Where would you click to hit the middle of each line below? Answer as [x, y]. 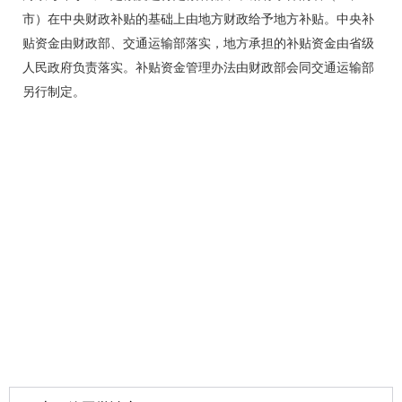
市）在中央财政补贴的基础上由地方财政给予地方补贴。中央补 [198, 19]
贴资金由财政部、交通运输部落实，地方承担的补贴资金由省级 [198, 44]
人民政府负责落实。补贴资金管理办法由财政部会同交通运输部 [198, 68]
